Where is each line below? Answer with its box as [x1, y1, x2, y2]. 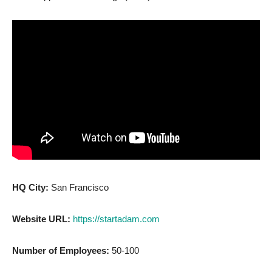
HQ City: [12, 182, 51, 193]
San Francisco [51, 182, 109, 193]
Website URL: [12, 214, 73, 225]
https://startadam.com [73, 214, 160, 225]
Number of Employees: [12, 245, 112, 256]
